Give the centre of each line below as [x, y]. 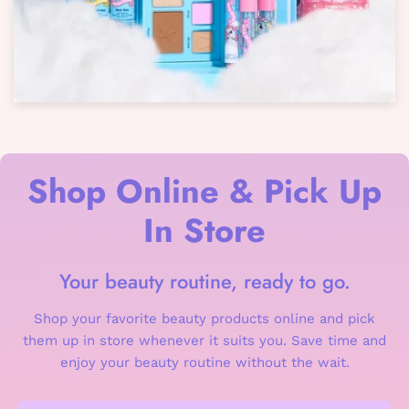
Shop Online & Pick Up [204, 192]
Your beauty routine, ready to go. [204, 282]
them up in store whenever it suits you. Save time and [204, 341]
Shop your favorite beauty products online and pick [204, 319]
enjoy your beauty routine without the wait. [204, 363]
